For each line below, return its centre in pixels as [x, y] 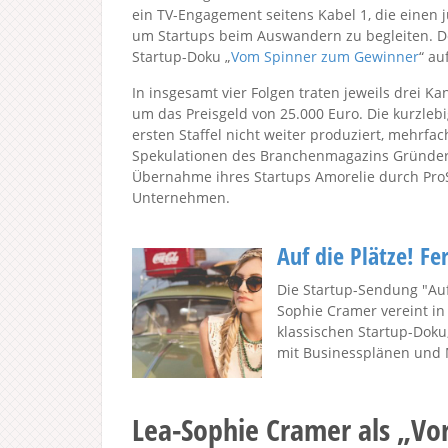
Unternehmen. [181, 197]
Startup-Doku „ [181, 56]
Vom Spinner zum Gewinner [325, 56]
